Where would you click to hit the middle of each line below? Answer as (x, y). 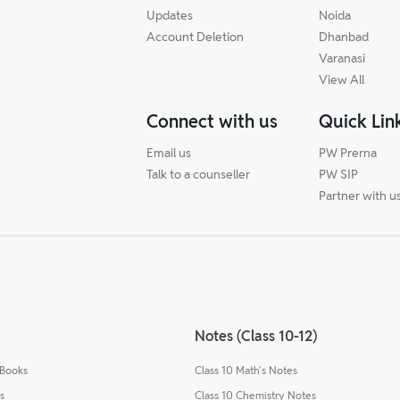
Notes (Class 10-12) (256, 336)
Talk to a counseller (198, 174)
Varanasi (342, 58)
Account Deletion (195, 36)
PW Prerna (348, 152)
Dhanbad (344, 36)
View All (342, 79)
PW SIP (339, 174)
